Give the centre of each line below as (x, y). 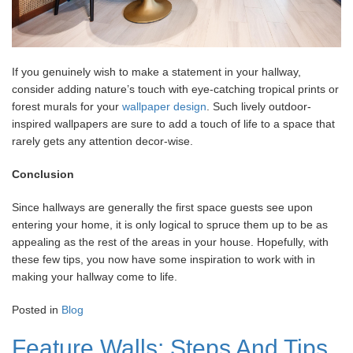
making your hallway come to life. (95, 277)
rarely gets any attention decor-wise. (102, 141)
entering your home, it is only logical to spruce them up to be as (170, 225)
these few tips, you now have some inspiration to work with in (163, 259)
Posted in (37, 310)
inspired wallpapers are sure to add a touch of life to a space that (173, 124)
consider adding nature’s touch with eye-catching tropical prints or (175, 89)
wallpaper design (164, 106)
